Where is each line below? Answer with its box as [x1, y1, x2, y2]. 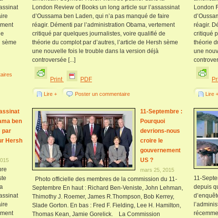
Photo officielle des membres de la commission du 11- [32, 176, 177, 182]
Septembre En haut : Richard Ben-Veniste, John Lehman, [32, 184, 183, 191]
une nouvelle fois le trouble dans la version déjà [32, 48, 159, 54]
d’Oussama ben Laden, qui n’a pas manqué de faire [32, 13, 169, 19]
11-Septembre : [140, 108, 182, 115]
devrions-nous [140, 127, 180, 134]
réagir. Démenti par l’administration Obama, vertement [32, 21, 175, 28]
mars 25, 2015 [140, 167, 174, 173]
